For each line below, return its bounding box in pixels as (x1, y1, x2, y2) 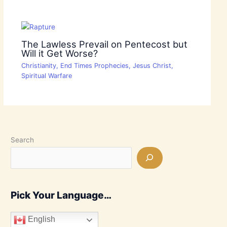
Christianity (21, 62, 56, 70)
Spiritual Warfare (21, 72, 72, 80)
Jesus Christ (132, 62, 171, 70)
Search (11, 135, 34, 144)
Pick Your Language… (11, 189, 112, 202)
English (26, 215, 56, 224)
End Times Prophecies (60, 62, 129, 70)
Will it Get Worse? (21, 47, 98, 59)
